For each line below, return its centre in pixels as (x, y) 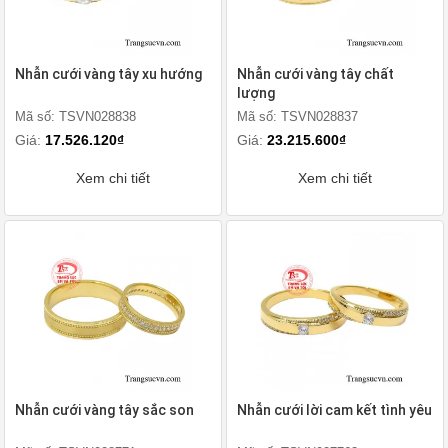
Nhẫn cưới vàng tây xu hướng (108, 74)
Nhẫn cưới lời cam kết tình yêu (334, 410)
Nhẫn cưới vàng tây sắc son (104, 410)
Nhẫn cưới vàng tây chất (315, 74)
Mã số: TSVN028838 (75, 116)
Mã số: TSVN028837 (297, 116)
